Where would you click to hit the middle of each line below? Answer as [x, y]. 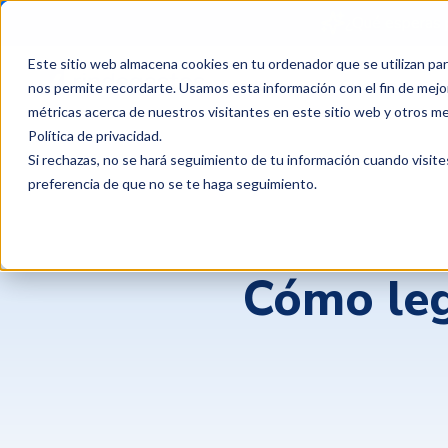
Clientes [373, 86]
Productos [261, 86]
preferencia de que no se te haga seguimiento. [172, 183]
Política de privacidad [93, 135]
